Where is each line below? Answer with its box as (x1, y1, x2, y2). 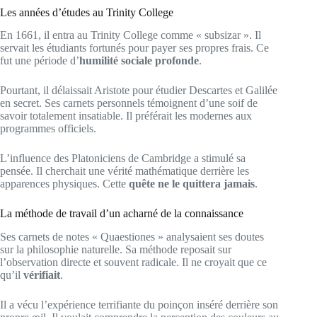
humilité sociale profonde (79, 54, 199, 67)
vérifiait (23, 269, 60, 282)
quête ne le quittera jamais (129, 178, 255, 190)
